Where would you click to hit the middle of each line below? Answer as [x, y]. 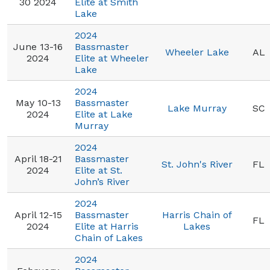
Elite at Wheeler [112, 58]
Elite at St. [99, 170]
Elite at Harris [107, 226]
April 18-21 [38, 159]
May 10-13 [38, 103]
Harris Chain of [197, 215]
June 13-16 [38, 47]
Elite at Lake [104, 114]
